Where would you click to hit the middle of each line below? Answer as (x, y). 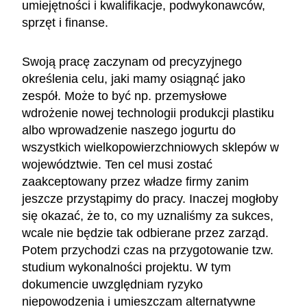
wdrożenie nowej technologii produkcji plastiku (148, 113)
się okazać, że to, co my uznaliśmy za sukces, (148, 216)
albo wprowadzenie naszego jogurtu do (129, 130)
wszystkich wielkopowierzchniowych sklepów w (150, 147)
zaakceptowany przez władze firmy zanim (135, 181)
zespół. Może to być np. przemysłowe (124, 96)
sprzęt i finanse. (67, 22)
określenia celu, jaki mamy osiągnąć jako (134, 78)
